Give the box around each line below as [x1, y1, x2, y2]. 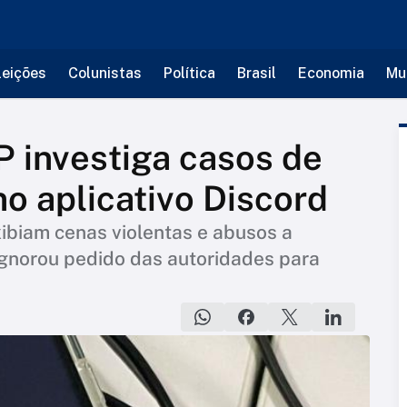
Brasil [236, 65, 276, 82]
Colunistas [67, 65, 142, 82]
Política [163, 65, 215, 82]
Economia [297, 65, 364, 82]
